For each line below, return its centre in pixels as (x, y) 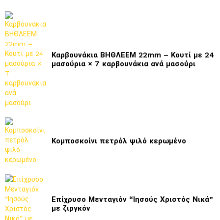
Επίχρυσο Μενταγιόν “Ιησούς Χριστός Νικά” (132, 200)
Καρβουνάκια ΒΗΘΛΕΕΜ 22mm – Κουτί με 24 (133, 55)
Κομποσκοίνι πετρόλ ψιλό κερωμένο (119, 141)
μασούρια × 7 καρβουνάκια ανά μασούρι (124, 64)
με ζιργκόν (71, 208)
